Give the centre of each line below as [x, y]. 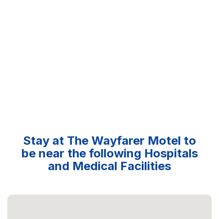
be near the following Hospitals [109, 153]
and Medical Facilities [109, 166]
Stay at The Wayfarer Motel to [109, 140]
